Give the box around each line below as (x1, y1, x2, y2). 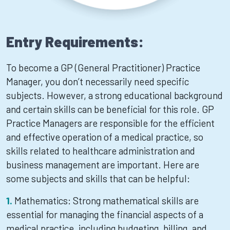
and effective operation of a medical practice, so (6, 131, 203, 143)
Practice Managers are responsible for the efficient (6, 117, 215, 129)
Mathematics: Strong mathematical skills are (14, 195, 199, 206)
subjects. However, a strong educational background (6, 89, 223, 101)
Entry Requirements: (6, 33, 144, 50)
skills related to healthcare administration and (6, 145, 195, 157)
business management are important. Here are (6, 159, 199, 170)
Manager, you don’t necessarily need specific (6, 75, 189, 87)
